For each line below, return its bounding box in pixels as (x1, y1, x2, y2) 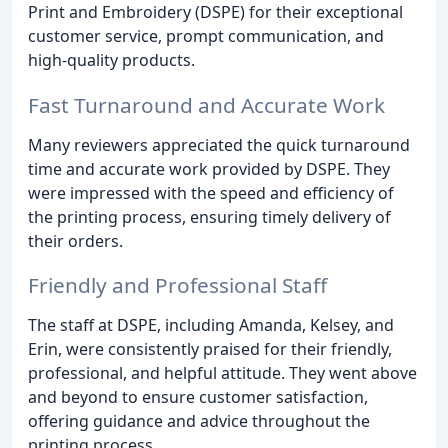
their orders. (28, 229, 123, 252)
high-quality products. (28, 48, 195, 71)
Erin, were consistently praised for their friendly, (28, 338, 392, 361)
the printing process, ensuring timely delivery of (28, 205, 391, 228)
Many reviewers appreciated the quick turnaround (28, 133, 410, 156)
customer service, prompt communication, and (28, 24, 384, 47)
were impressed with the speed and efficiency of (28, 181, 394, 204)
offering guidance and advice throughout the (28, 410, 370, 433)
